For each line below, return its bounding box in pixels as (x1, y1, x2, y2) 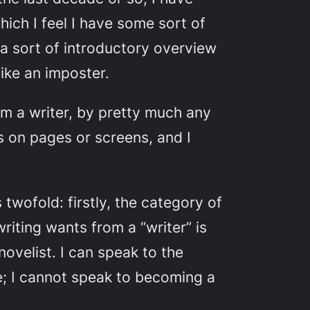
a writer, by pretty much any (12, 103, 212, 122)
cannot (19, 267, 68, 286)
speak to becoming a (67, 267, 216, 286)
